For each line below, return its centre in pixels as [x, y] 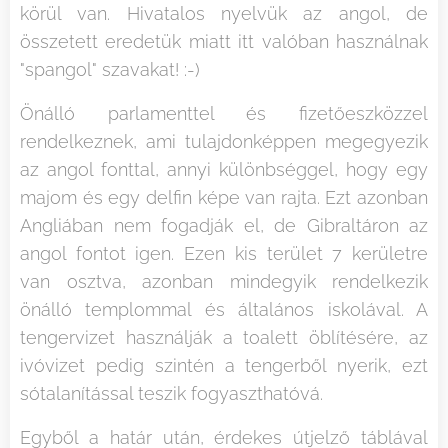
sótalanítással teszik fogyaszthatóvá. [171, 393]
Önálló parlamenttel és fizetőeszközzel [224, 113]
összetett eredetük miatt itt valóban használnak [224, 41]
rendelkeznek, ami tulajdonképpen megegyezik [224, 141]
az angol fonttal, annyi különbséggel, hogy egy [224, 169]
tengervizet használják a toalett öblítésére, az [224, 337]
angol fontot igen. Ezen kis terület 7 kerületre [224, 253]
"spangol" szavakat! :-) [110, 69]
